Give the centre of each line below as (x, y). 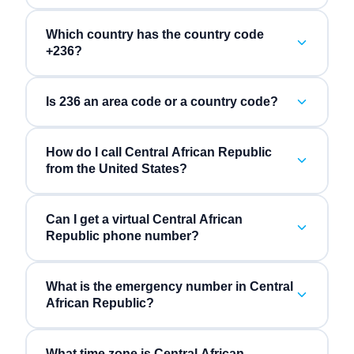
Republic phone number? (122, 236)
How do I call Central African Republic (158, 153)
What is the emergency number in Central (169, 287)
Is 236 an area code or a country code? (162, 102)
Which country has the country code (154, 35)
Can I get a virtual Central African (144, 220)
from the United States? (116, 169)
